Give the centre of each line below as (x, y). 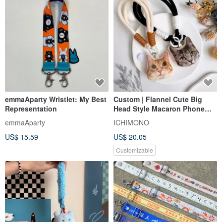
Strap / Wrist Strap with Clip (160, 118)
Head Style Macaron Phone (159, 109)
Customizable (135, 150)
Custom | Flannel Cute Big (158, 99)
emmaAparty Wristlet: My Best (56, 99)
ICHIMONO (131, 123)
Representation (31, 109)
